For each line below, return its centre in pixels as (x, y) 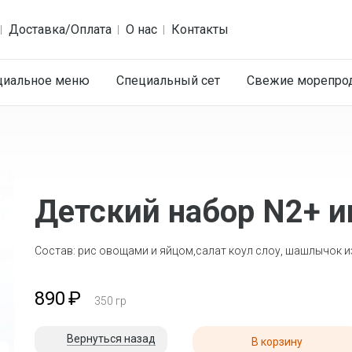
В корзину (277, 342)
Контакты (200, 29)
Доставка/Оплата (60, 29)
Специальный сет (168, 81)
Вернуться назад (111, 339)
